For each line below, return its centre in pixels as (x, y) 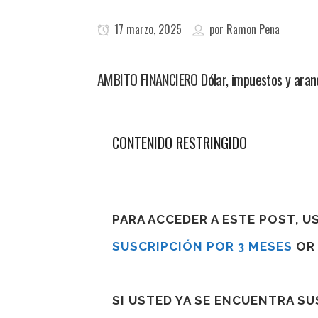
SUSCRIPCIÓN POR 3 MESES (202, 246)
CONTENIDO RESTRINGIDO (180, 143)
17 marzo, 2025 (147, 29)
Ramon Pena (253, 29)
